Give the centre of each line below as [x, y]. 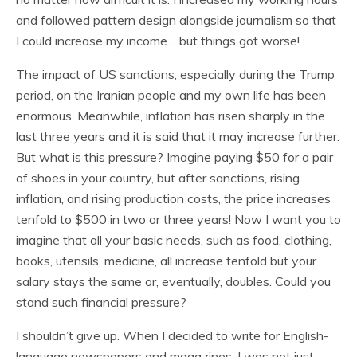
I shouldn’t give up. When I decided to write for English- [173, 335]
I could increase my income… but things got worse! [158, 40]
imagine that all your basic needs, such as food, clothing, [174, 239]
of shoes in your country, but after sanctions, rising [158, 177]
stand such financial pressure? [101, 302]
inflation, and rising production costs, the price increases [173, 198]
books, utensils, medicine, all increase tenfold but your [166, 260]
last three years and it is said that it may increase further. [178, 136]
